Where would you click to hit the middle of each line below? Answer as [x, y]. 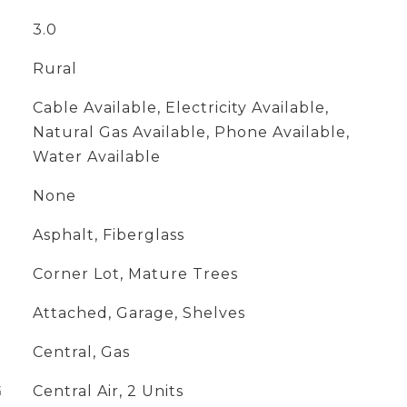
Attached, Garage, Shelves [139, 313]
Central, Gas [81, 352]
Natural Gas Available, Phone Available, [191, 132]
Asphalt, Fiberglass [108, 235]
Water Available [96, 157]
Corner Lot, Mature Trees [135, 274]
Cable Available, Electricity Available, [180, 108]
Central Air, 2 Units [108, 391]
